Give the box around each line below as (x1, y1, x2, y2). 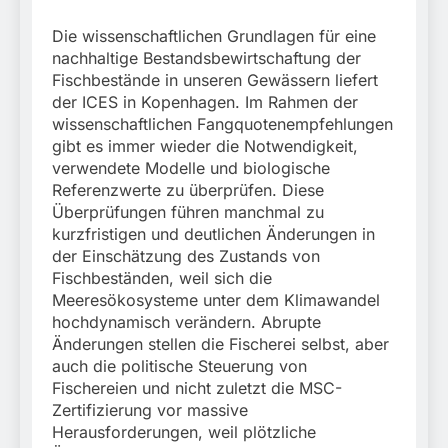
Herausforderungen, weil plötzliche (52, 422, 316, 443)
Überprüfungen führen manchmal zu (52, 202, 324, 223)
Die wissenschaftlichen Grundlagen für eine (52, 26, 376, 47)
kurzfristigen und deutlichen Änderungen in (52, 224, 375, 245)
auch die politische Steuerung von (52, 356, 307, 377)
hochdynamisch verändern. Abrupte (52, 312, 321, 333)
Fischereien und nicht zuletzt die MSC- (52, 378, 342, 399)
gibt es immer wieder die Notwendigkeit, (52, 136, 358, 157)
